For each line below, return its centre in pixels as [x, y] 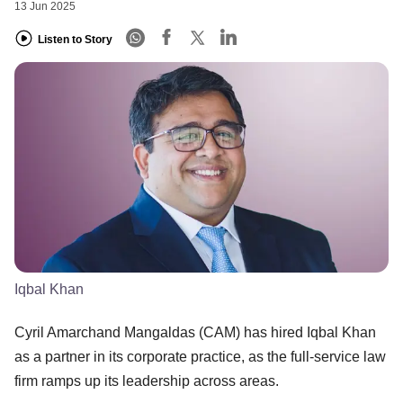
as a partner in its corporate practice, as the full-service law [200, 356]
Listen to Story [75, 39]
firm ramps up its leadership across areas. [147, 381]
